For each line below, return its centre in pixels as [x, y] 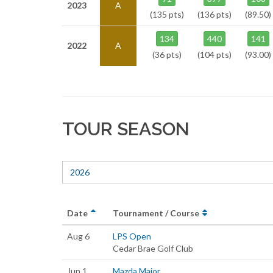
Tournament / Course [157, 213]
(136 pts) [214, 14]
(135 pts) [167, 14]
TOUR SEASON [126, 129]
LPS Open [132, 236]
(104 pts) [214, 55]
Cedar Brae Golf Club [153, 248]
